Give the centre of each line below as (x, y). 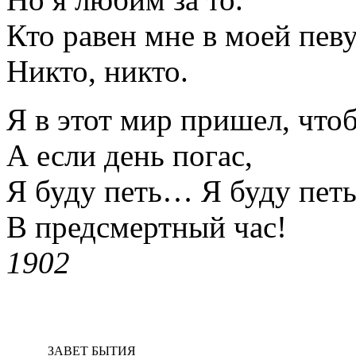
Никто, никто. (97, 71)
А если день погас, (130, 155)
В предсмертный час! (147, 226)
